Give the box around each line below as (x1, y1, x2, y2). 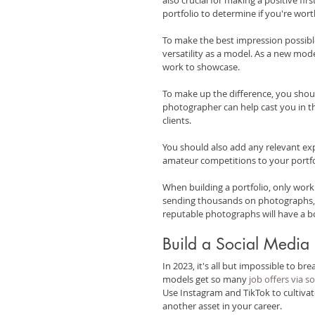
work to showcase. (162, 60, 240, 73)
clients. (162, 113, 191, 127)
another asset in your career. (162, 299, 282, 312)
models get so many (162, 272, 249, 285)
